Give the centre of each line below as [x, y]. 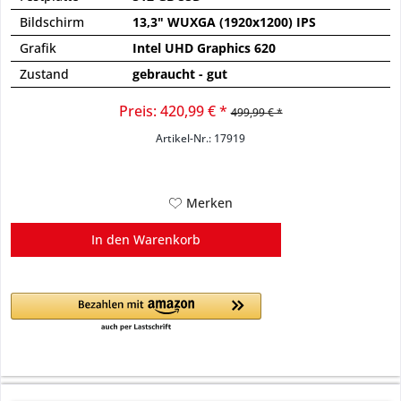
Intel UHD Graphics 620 [205, 48]
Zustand [45, 74]
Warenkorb [167, 240]
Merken [209, 203]
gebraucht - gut [180, 74]
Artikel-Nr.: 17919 [201, 139]
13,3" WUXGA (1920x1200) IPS [225, 22]
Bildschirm [52, 22]
